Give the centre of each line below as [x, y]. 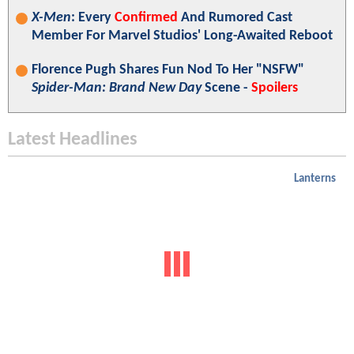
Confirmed [146, 18]
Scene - [226, 88]
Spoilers [275, 88]
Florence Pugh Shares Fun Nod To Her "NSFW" [168, 70]
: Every [93, 18]
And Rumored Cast [235, 18]
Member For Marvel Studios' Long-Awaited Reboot [182, 36]
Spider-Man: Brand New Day [117, 88]
